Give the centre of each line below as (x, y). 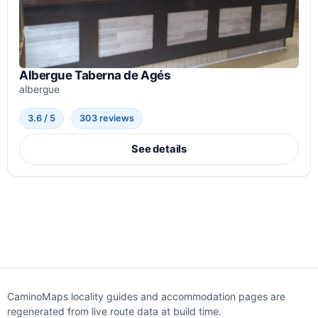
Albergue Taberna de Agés (95, 76)
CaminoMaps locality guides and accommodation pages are (146, 296)
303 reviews (107, 119)
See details (159, 149)
